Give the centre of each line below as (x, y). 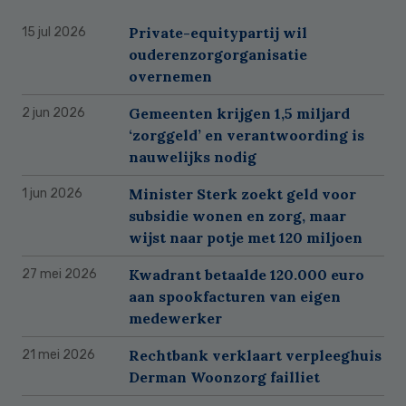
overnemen (170, 77)
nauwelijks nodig (193, 157)
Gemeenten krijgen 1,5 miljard (239, 114)
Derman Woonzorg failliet (224, 377)
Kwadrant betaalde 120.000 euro (246, 275)
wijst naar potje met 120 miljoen (246, 238)
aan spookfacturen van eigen (235, 297)
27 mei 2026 (59, 275)
